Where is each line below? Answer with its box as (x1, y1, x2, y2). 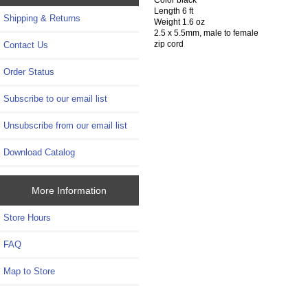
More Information (32, 184, 107, 196)
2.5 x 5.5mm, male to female (153, 28, 258, 38)
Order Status (3, 67, 54, 78)
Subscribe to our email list (3, 93, 107, 104)
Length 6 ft (153, 6, 193, 16)
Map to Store (3, 265, 55, 276)
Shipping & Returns (3, 13, 80, 24)
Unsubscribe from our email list (3, 120, 127, 131)
